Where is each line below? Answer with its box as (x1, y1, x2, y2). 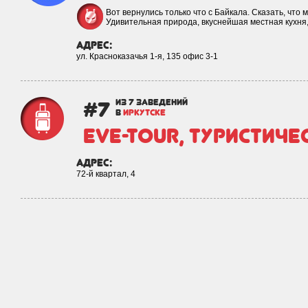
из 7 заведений (115, 97, 188, 107)
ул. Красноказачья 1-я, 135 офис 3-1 (76, 52, 218, 61)
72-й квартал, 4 (76, 169, 135, 179)
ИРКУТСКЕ (123, 107, 166, 118)
